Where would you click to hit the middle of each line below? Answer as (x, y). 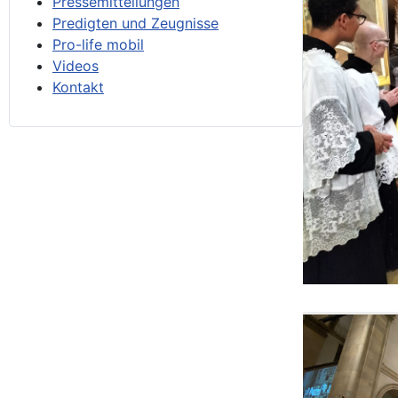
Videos (76, 66)
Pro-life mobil (98, 44)
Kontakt (78, 87)
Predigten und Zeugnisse (135, 23)
